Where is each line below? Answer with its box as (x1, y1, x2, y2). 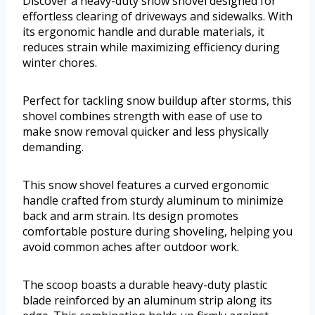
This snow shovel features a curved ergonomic (22, 177, 269, 193)
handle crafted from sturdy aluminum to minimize (22, 193, 283, 209)
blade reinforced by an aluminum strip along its (22, 292, 272, 309)
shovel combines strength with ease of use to (22, 108, 262, 124)
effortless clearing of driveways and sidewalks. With (22, 8, 292, 25)
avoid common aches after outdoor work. (22, 239, 239, 255)
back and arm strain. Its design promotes (22, 208, 238, 224)
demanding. (22, 139, 84, 155)
